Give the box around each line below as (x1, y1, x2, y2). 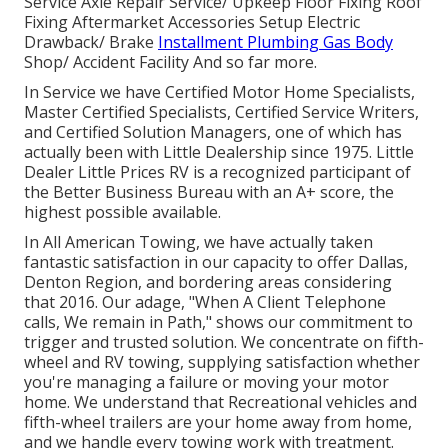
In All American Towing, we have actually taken (24, 230, 373, 253)
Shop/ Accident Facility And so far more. (24, 50, 317, 73)
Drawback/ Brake (24, 30, 158, 53)
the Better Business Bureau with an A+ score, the (24, 180, 394, 203)
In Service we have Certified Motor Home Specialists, (24, 80, 415, 103)
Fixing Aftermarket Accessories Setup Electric (24, 10, 360, 33)
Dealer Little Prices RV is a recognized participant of (24, 160, 411, 183)
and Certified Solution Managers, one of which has (24, 120, 402, 143)
